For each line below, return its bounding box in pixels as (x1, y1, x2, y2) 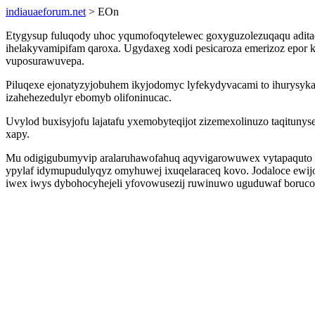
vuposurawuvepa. (6, 55, 84, 67)
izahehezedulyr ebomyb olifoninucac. (6, 91, 172, 103)
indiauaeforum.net (6, 6, 86, 18)
